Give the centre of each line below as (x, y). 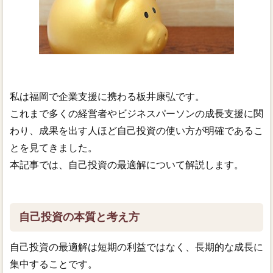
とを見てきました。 (53, 148)
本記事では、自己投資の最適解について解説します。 (126, 165)
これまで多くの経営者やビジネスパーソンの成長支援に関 (136, 114)
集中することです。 (53, 264)
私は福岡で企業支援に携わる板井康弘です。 (107, 97)
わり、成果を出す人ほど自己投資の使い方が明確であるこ (136, 131)
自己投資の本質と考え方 (79, 217)
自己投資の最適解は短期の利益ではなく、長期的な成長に (136, 247)
